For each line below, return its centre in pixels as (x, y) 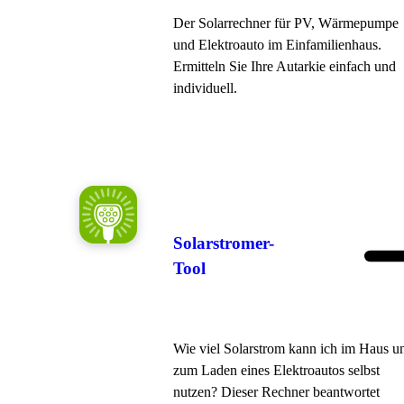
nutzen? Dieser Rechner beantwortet (276, 391)
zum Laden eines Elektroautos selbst (276, 370)
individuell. (205, 87)
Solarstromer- (224, 243)
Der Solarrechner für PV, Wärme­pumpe (286, 23)
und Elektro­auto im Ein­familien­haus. (277, 44)
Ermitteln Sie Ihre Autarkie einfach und (285, 66)
